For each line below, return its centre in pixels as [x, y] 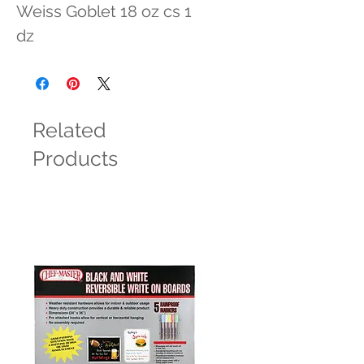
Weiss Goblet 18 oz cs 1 [104, 11]
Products [75, 158]
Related [69, 130]
